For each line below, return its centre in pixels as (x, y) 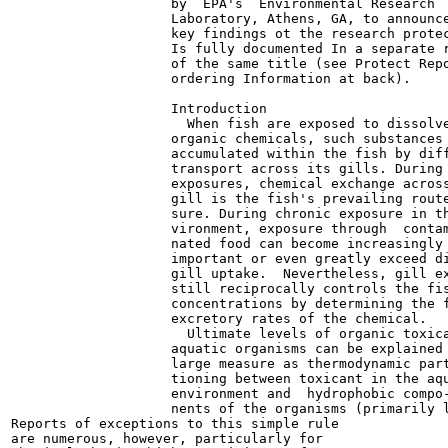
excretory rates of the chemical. (219, 318)
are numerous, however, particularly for (167, 438)
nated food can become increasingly (227, 243)
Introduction (139, 108)
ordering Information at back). (211, 78)
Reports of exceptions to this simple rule (175, 423)
